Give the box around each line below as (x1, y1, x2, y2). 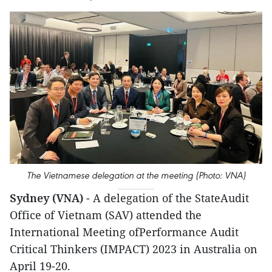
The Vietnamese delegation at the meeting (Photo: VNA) (26, 169, 246, 182)
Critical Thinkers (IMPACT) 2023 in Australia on (10, 242, 257, 257)
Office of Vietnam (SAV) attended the (10, 208, 202, 223)
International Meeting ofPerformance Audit (10, 225, 239, 240)
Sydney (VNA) (10, 191, 86, 206)
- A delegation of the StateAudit (86, 191, 249, 206)
